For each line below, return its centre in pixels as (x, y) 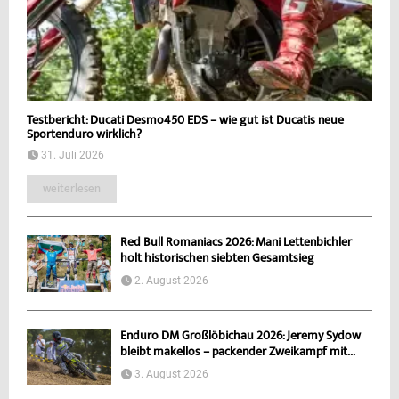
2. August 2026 (171, 281)
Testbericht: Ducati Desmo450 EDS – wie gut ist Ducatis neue (185, 122)
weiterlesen (72, 189)
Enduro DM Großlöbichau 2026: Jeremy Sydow (240, 336)
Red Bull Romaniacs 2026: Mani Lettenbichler (236, 244)
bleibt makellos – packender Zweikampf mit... (238, 352)
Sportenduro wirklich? (84, 136)
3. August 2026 (171, 374)
